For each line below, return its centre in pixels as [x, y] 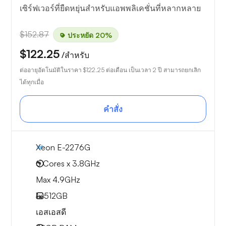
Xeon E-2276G [63, 148]
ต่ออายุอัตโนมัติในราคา [51, 70]
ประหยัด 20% [89, 35]
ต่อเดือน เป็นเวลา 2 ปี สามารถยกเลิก [153, 70]
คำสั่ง [113, 109]
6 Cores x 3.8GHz [68, 164]
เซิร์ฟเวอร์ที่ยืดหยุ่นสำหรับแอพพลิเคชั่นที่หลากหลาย [110, 8]
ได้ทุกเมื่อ [32, 82]
